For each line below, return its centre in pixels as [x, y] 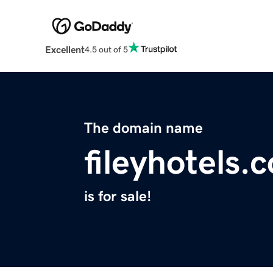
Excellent [65, 50]
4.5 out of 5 [106, 49]
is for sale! [118, 197]
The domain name [144, 128]
